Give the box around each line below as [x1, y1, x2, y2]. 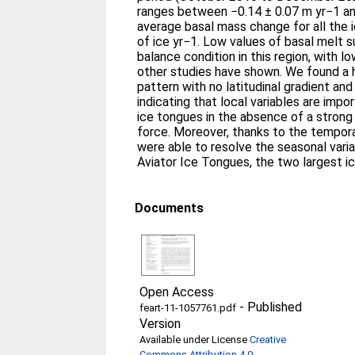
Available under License [139, 334, 250, 345]
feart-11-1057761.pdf [139, 302, 237, 314]
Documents [135, 200, 204, 216]
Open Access [139, 284, 215, 300]
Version [139, 316, 181, 331]
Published [247, 300, 303, 315]
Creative [250, 334, 287, 345]
